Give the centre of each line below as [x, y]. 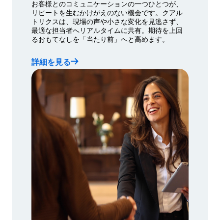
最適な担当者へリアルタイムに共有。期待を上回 [107, 30]
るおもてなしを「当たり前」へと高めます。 [100, 39]
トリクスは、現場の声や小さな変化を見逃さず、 [107, 21]
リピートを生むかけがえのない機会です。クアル [107, 12]
